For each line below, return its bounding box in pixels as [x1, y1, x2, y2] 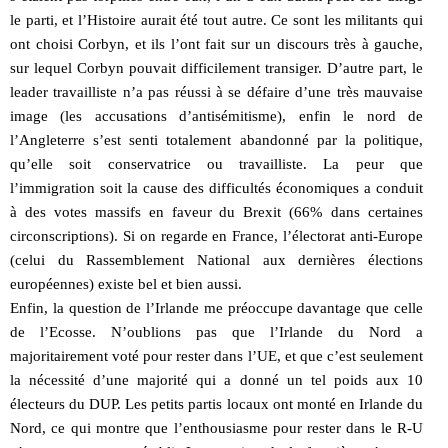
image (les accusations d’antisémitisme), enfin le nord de [10, 107, 423, 124]
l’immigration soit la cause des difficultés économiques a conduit [10, 179, 423, 196]
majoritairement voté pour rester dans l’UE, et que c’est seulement [10, 347, 423, 364]
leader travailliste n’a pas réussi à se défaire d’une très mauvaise [10, 83, 423, 100]
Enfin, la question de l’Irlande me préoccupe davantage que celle [10, 299, 423, 316]
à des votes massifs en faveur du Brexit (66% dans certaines [10, 203, 423, 220]
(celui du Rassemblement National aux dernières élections [10, 251, 423, 268]
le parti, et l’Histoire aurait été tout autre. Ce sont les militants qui [10, 11, 423, 28]
